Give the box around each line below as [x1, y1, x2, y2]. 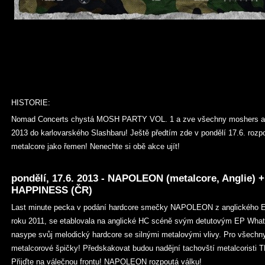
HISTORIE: [11, 98, 50, 107]
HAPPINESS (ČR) [11, 185, 92, 196]
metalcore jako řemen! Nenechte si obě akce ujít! [11, 142, 182, 151]
